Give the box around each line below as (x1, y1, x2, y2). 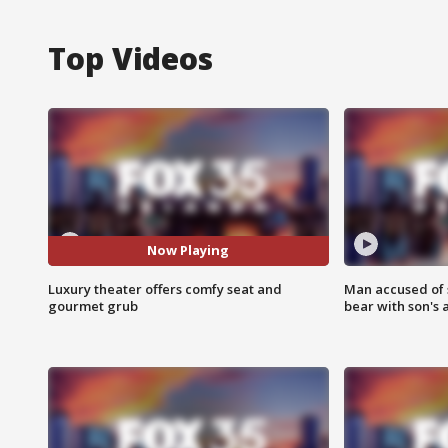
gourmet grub (48, 296, 138, 315)
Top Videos (48, 37, 213, 79)
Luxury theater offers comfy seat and (48, 279, 282, 298)
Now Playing (147, 241, 230, 260)
